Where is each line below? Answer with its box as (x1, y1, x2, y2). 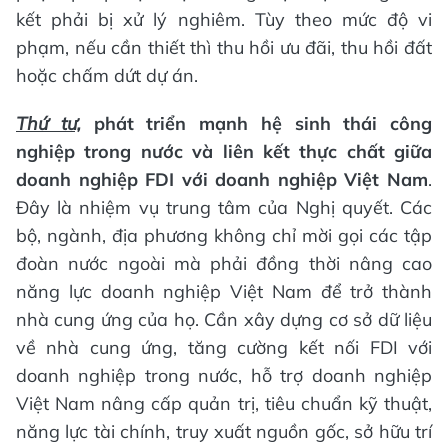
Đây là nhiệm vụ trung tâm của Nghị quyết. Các (16, 196, 432, 220)
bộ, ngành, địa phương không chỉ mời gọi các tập (16, 224, 432, 248)
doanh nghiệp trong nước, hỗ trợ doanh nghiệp (16, 364, 432, 388)
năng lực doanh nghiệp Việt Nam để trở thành (16, 280, 432, 304)
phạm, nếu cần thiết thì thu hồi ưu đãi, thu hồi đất (16, 36, 432, 60)
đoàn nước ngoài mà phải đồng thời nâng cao (16, 252, 432, 276)
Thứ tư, (16, 112, 81, 136)
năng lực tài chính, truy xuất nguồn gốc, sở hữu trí (16, 420, 432, 444)
